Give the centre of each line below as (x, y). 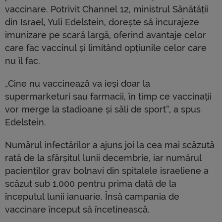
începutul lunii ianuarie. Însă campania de (92, 197)
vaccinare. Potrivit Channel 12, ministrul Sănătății (107, 9)
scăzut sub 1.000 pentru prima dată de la (91, 184)
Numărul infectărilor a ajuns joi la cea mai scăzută (110, 145)
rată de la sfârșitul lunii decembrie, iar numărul (103, 158)
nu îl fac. (23, 61)
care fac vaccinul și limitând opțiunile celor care (106, 48)
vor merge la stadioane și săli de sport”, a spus (103, 110)
